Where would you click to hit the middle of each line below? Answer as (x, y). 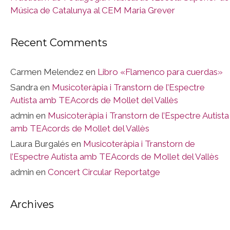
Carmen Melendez (47, 72)
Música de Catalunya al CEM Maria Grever (93, 11)
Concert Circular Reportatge (104, 172)
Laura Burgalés (40, 144)
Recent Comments (59, 43)
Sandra (24, 88)
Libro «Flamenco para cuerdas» (160, 72)
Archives (32, 205)
